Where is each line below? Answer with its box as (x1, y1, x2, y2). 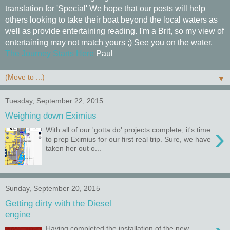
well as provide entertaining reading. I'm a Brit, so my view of (5, 27, 224, 35)
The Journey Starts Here (5, 49, 94, 58)
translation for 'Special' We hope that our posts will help (5, 4, 205, 13)
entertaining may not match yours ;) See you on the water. (5, 38, 213, 47)
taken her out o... (46, 144, 102, 153)
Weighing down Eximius (5, 110, 97, 121)
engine (5, 208, 30, 219)
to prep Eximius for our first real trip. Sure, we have (46, 135, 212, 144)
